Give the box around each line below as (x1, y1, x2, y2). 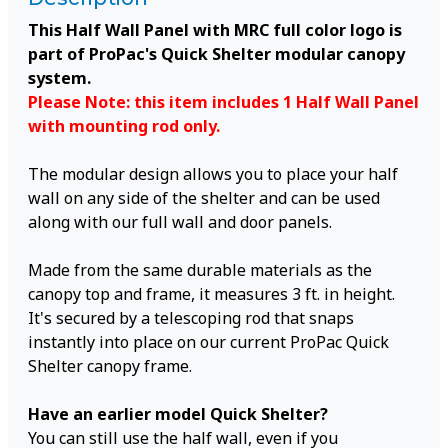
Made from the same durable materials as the (28, 259, 372, 281)
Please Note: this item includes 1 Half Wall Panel (28, 91, 419, 113)
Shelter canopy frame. (28, 355, 192, 377)
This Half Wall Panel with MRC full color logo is (28, 19, 402, 41)
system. (28, 67, 91, 89)
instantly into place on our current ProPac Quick (28, 331, 389, 353)
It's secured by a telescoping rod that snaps (28, 307, 354, 329)
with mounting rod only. (28, 115, 224, 137)
